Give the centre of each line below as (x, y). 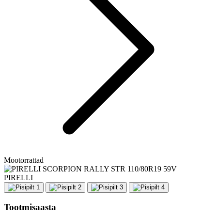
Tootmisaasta (30, 207)
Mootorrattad (24, 160)
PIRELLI (18, 178)
